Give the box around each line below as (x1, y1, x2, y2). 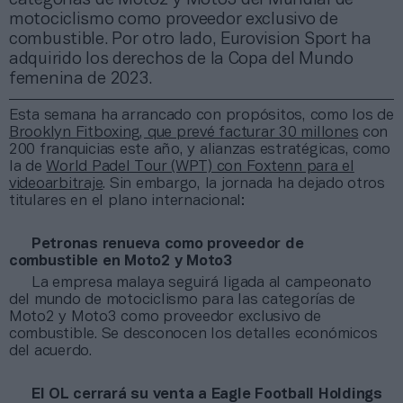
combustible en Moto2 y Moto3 (9, 254, 232, 268)
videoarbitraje (9, 176, 103, 191)
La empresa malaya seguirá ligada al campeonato (31, 275, 372, 290)
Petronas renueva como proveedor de (31, 237, 304, 251)
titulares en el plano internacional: (9, 193, 245, 208)
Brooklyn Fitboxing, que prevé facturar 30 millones (9, 125, 359, 139)
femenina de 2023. (9, 70, 153, 87)
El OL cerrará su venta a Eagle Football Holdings (31, 387, 382, 401)
